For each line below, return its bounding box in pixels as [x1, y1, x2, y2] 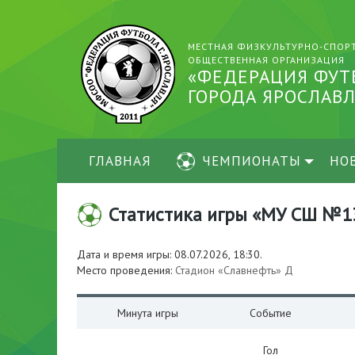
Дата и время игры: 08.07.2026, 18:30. [77, 247, 262, 261]
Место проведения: [77, 263, 175, 277]
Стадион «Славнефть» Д [175, 263, 293, 277]
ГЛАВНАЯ [89, 152, 151, 170]
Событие [249, 306, 292, 320]
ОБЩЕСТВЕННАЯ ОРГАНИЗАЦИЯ [188, 54, 345, 66]
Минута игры [116, 306, 178, 320]
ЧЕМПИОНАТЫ [202, 152, 301, 170]
